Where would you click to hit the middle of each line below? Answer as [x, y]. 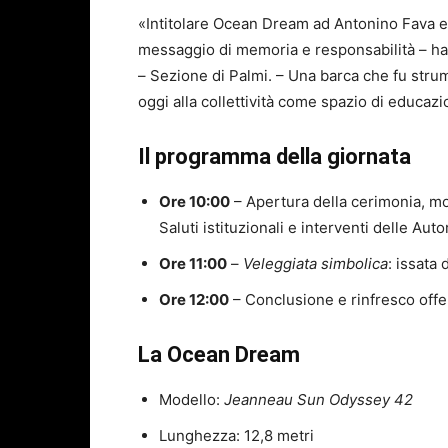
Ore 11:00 [193, 264]
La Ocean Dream [219, 355]
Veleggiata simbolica [315, 264]
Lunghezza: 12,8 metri [236, 436]
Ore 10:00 [194, 202]
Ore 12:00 [194, 300]
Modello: [191, 400]
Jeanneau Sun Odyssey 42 [318, 400]
